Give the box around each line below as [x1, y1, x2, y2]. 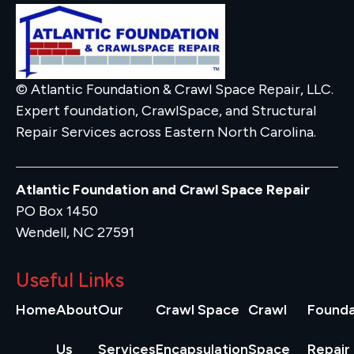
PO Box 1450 [16, 201, 98, 220]
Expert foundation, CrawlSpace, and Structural [16, 102, 316, 120]
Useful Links [16, 268, 124, 292]
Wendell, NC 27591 [16, 223, 134, 241]
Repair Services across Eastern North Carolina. [16, 123, 316, 141]
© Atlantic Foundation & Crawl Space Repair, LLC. [16, 81, 333, 99]
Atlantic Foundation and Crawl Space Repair [16, 180, 310, 198]
